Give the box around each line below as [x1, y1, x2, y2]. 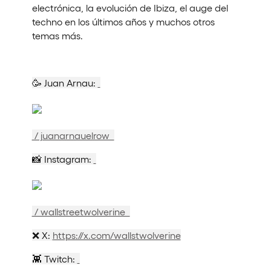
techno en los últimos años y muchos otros [31, 15, 215, 27]
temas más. [31, 29, 83, 41]
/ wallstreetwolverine [31, 205, 130, 217]
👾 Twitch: [31, 252, 77, 264]
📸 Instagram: [31, 152, 94, 165]
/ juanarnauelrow [31, 129, 114, 141]
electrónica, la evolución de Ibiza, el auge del [31, 1, 228, 13]
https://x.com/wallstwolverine [52, 229, 181, 241]
